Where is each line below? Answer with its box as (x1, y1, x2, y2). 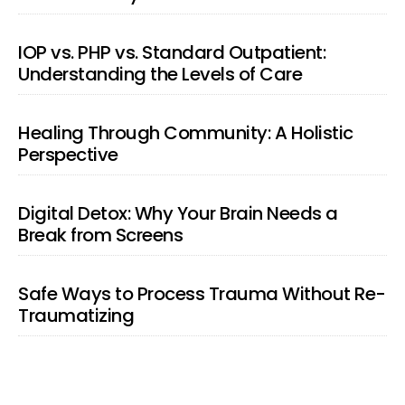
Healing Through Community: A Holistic (18, 120, 353, 146)
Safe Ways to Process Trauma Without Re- (18, 281, 386, 306)
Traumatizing (18, 303, 134, 328)
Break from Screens (18, 222, 183, 248)
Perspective (18, 142, 118, 167)
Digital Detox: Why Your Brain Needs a (18, 201, 338, 226)
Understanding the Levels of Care (18, 61, 302, 87)
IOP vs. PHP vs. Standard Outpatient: (18, 40, 325, 65)
